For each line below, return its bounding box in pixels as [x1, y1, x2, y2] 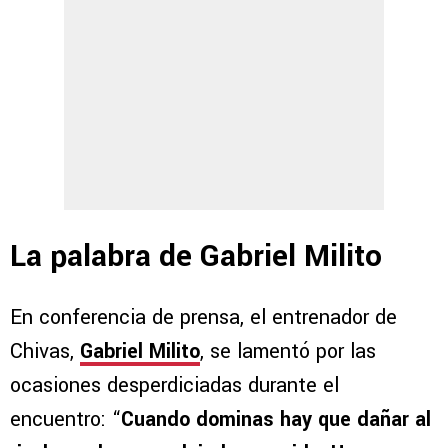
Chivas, [10, 337, 80, 367]
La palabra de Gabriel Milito [10, 234, 382, 278]
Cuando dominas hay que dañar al [121, 405, 431, 435]
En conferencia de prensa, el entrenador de [10, 303, 397, 333]
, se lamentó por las [200, 337, 376, 367]
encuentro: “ [10, 405, 121, 435]
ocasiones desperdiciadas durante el [10, 371, 339, 401]
